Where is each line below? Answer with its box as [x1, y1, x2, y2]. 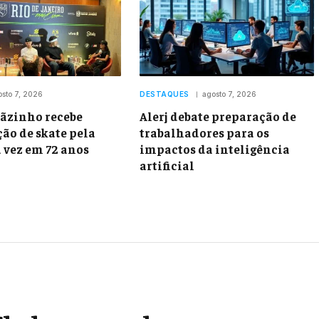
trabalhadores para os [140, 125, 269, 141]
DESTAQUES [140, 90, 189, 99]
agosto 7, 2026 [202, 90, 256, 99]
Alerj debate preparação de [140, 108, 296, 125]
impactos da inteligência [140, 141, 290, 157]
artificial [140, 157, 194, 174]
